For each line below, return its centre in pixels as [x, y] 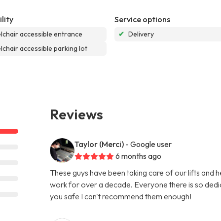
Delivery [141, 34]
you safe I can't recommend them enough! [121, 196]
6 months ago [139, 156]
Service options [142, 19]
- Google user [149, 144]
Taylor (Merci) [99, 144]
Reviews [77, 114]
